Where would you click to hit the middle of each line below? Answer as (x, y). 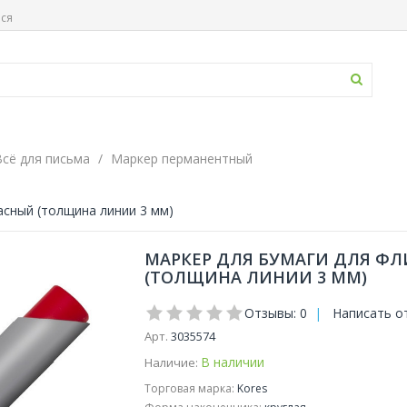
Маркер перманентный (182, 159)
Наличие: (171, 362)
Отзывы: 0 (275, 313)
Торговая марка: (189, 388)
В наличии (232, 362)
